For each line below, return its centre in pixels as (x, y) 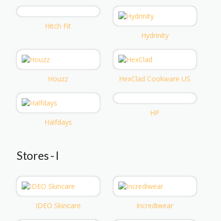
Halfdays (58, 122)
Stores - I (38, 155)
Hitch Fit (58, 26)
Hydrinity (155, 35)
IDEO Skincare (58, 205)
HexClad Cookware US (155, 78)
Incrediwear (155, 205)
